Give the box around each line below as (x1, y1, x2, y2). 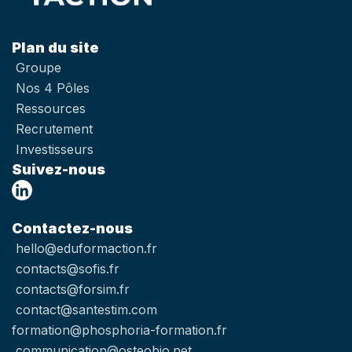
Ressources (16, 100, 86, 116)
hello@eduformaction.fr (16, 240, 157, 256)
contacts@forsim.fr (16, 280, 130, 297)
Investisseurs (16, 141, 93, 157)
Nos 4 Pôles (16, 79, 90, 96)
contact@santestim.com (16, 301, 157, 317)
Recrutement (16, 120, 93, 137)
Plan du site (12, 38, 99, 56)
